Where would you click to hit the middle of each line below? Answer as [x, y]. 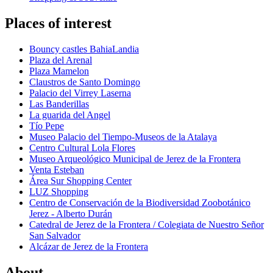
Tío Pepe [47, 126]
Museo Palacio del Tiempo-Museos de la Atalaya [123, 137]
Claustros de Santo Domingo [85, 82]
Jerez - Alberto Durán [71, 214]
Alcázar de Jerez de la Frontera [89, 247]
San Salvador [55, 236]
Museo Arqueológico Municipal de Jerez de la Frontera [135, 159]
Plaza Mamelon [59, 71]
